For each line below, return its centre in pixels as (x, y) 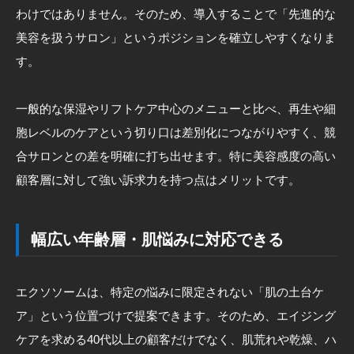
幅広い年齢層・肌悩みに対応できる (157, 239)
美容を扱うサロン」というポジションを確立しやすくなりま (176, 37)
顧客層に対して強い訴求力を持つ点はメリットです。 (158, 179)
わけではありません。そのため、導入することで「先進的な (176, 13)
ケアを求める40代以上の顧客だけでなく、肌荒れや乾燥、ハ (176, 339)
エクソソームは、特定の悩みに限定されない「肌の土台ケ (170, 292)
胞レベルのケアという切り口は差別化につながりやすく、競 (176, 132)
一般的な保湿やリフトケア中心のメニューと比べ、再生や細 (176, 108)
